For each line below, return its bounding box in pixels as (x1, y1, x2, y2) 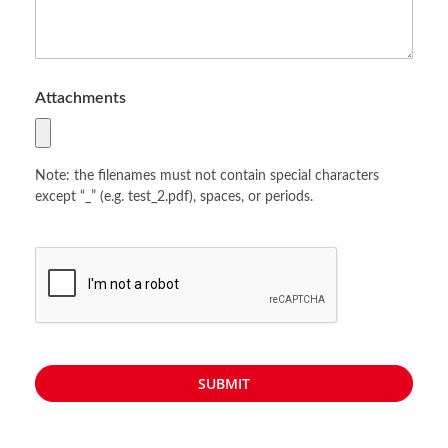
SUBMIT (198, 374, 250, 393)
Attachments (35, 90, 126, 106)
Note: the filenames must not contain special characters (35, 168, 379, 183)
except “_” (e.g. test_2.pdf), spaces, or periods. (35, 189, 313, 204)
